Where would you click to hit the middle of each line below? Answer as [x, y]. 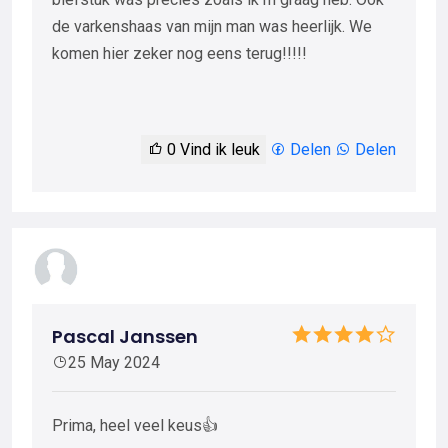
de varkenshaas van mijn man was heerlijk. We [212, 26]
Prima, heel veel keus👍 [135, 426]
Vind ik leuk [218, 149]
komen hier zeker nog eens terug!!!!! [179, 53]
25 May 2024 [114, 363]
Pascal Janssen [125, 337]
